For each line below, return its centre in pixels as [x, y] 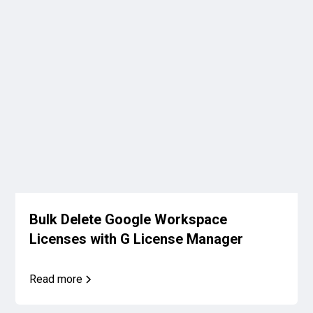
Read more [56, 279]
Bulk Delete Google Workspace [129, 220]
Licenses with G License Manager [137, 239]
